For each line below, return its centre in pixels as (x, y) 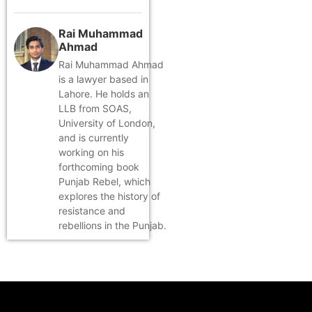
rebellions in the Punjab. (112, 225)
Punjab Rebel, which (104, 181)
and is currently (94, 137)
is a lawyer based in (103, 79)
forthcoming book (99, 166)
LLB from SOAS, (95, 108)
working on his (91, 152)
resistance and (92, 210)
